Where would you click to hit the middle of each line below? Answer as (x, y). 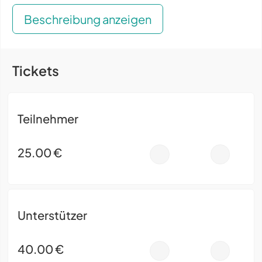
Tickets (36, 71)
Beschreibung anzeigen (88, 19)
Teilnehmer (48, 119)
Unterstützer (52, 215)
